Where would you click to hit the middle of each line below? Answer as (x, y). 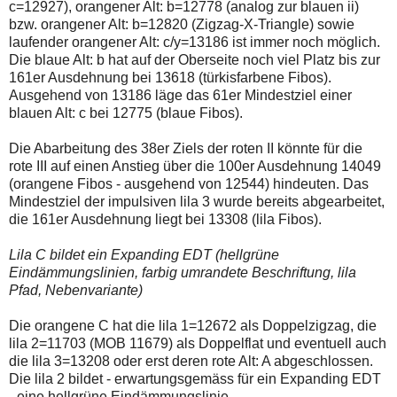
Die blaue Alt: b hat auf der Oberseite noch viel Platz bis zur (195, 60)
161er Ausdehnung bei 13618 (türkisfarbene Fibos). (170, 78)
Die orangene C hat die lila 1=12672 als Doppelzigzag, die (193, 326)
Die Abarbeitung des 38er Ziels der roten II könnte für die (186, 149)
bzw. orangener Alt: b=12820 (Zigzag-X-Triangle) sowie (182, 25)
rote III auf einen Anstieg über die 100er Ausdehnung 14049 (195, 167)
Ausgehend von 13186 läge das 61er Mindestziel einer (180, 96)
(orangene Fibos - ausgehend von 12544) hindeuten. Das (189, 184)
